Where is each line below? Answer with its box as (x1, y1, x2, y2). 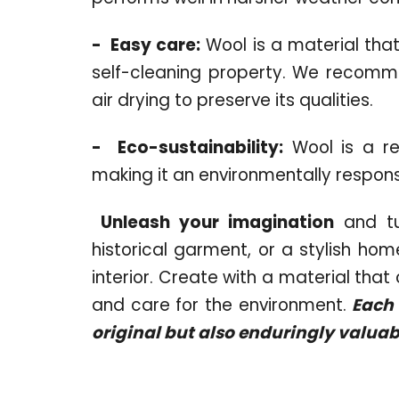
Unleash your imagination (101, 209, 335, 234)
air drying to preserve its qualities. (92, 87, 373, 112)
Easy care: (110, 32, 201, 57)
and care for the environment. (92, 292, 346, 317)
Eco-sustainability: (117, 134, 283, 159)
